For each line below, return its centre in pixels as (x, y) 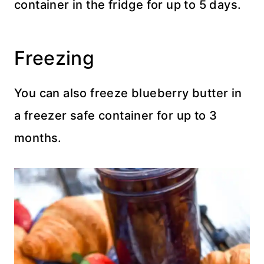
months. (38, 138)
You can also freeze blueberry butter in (128, 93)
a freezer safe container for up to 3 (116, 115)
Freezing (55, 58)
